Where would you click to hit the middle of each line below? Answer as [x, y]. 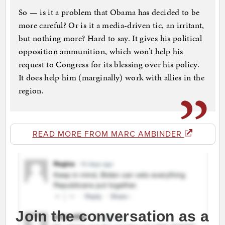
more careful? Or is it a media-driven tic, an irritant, [111, 25]
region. [31, 91]
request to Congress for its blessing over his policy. [109, 65]
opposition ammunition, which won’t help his [101, 51]
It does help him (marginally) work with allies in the [111, 78]
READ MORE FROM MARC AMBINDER [108, 134]
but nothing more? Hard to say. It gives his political [110, 38]
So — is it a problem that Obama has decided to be [109, 12]
